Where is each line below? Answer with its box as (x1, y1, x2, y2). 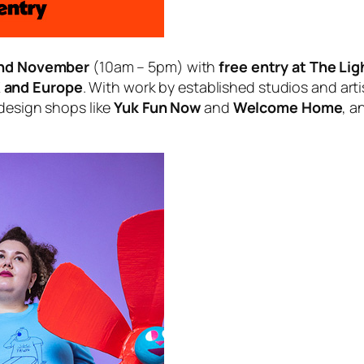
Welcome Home (232, 97, 343, 117)
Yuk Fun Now (114, 97, 201, 117)
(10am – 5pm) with (89, 56, 219, 76)
